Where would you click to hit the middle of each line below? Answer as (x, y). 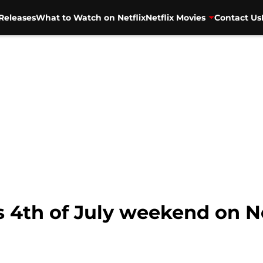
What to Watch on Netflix (90, 17)
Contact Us (237, 17)
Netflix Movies (175, 17)
